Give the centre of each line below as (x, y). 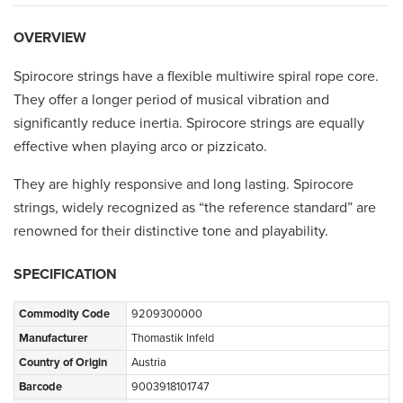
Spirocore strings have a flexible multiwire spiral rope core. (196, 76)
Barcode (40, 386)
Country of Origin (63, 362)
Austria (149, 362)
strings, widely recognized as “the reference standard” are (195, 207)
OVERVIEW (50, 37)
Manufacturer (54, 338)
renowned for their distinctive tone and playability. (171, 231)
